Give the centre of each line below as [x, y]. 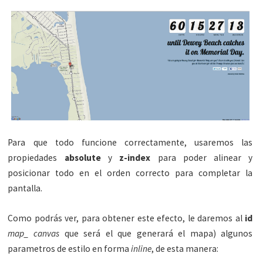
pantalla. [25, 188]
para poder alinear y [202, 158]
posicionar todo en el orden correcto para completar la [130, 173]
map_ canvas [33, 234]
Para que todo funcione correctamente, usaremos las [130, 143]
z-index [135, 158]
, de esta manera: [185, 249]
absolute [82, 158]
